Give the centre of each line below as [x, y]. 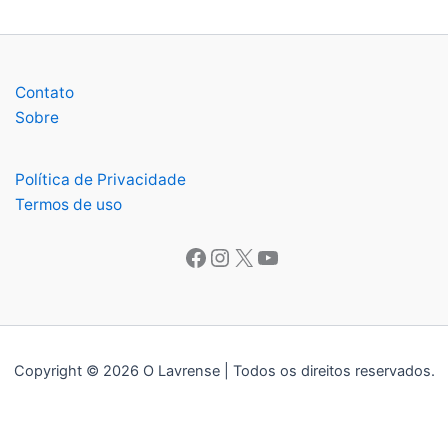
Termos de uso [68, 204]
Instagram [264, 225]
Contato [44, 92]
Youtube [301, 225]
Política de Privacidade [100, 179]
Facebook [238, 225]
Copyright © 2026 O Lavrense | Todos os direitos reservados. [224, 371]
